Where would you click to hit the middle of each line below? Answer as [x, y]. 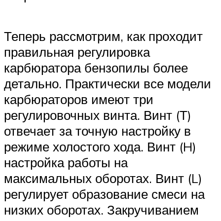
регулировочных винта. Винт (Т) [98, 115]
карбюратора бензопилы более [96, 68]
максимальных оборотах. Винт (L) [103, 178]
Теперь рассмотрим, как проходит [103, 36]
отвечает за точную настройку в [97, 131]
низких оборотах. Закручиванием [101, 210]
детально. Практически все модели [108, 84]
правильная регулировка [77, 52]
